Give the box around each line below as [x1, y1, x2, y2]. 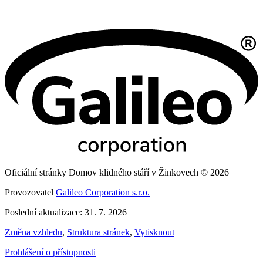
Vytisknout [134, 227, 174, 238]
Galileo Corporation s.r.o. [56, 187, 150, 198]
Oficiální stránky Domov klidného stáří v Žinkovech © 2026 [5, 167, 229, 178]
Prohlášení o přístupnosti [5, 247, 96, 258]
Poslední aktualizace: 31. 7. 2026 [5, 207, 127, 218]
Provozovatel [5, 187, 56, 198]
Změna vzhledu [5, 227, 62, 238]
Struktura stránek [67, 227, 130, 238]
